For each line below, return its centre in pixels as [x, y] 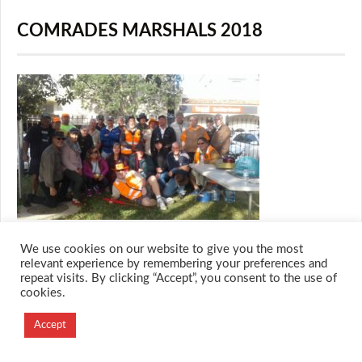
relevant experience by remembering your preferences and [174, 264]
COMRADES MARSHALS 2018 [140, 31]
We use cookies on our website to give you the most [162, 249]
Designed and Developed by [90, 316]
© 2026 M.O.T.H [46, 292]
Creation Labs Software [80, 332]
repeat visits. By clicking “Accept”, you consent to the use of [179, 278]
